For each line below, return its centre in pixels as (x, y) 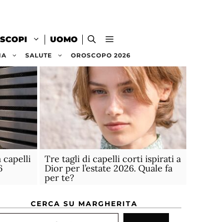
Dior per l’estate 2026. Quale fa (108, 168)
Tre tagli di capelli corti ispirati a (112, 159)
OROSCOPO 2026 (101, 55)
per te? (59, 177)
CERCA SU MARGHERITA (84, 203)
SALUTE (39, 55)
